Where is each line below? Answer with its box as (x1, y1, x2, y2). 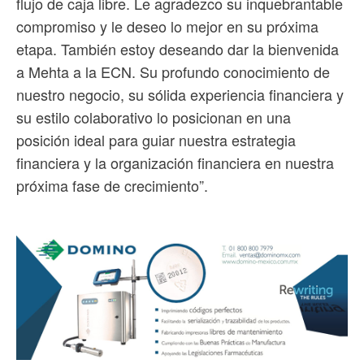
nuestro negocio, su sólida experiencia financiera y (16, 84, 344, 106)
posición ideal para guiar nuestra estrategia (16, 129, 296, 151)
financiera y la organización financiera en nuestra (16, 152, 334, 174)
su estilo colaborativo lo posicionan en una (16, 106, 291, 128)
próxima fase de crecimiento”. (16, 175, 208, 197)
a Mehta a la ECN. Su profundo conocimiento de (16, 61, 330, 83)
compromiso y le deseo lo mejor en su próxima (16, 15, 318, 37)
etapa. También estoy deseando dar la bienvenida (16, 38, 339, 60)
